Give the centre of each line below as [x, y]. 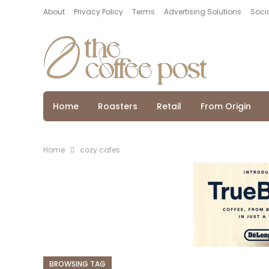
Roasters [118, 106]
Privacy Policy [98, 12]
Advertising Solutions [203, 12]
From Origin [226, 106]
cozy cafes [100, 150]
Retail [169, 106]
